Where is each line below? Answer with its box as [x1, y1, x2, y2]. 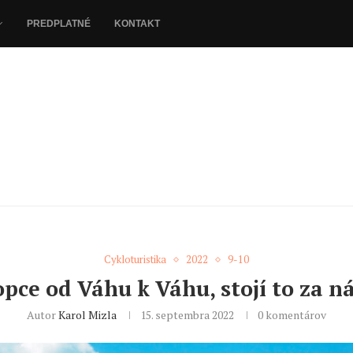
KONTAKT [114, 18, 160, 29]
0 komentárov [258, 307, 326, 323]
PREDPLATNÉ [27, 18, 91, 29]
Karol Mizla [58, 307, 117, 323]
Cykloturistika [104, 252, 166, 267]
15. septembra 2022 [140, 307, 234, 323]
